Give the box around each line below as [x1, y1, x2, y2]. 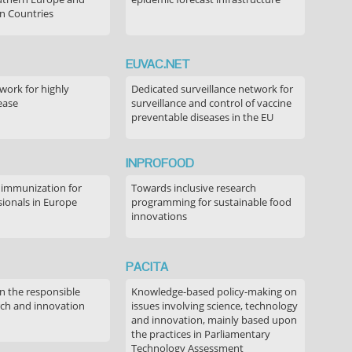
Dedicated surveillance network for [131, 82, 293, 96]
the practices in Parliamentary [131, 327, 270, 341]
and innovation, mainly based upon [131, 313, 297, 327]
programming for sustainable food [131, 195, 291, 209]
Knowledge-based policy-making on [131, 284, 297, 299]
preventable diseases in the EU [131, 110, 273, 124]
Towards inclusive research [131, 181, 256, 195]
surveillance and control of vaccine [131, 96, 291, 110]
